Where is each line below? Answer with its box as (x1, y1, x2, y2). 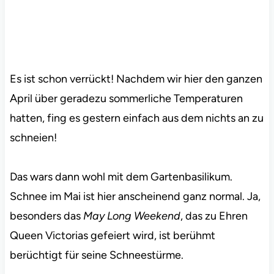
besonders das (9, 209, 83, 223)
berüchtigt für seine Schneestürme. (9, 248, 183, 262)
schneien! (9, 130, 57, 144)
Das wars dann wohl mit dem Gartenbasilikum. (9, 169, 232, 183)
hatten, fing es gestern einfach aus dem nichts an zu (9, 111, 264, 125)
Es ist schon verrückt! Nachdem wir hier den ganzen (9, 72, 262, 86)
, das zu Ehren (180, 209, 248, 223)
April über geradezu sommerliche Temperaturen (9, 91, 243, 105)
